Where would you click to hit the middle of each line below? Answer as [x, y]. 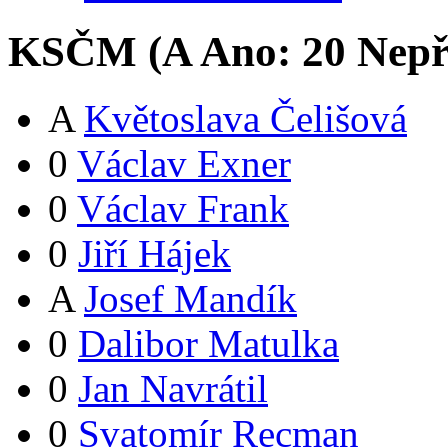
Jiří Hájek [154, 253]
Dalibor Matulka [208, 343]
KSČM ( [85, 51]
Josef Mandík [190, 298]
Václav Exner [184, 163]
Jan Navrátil [173, 388]
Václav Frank [183, 208]
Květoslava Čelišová [245, 118]
